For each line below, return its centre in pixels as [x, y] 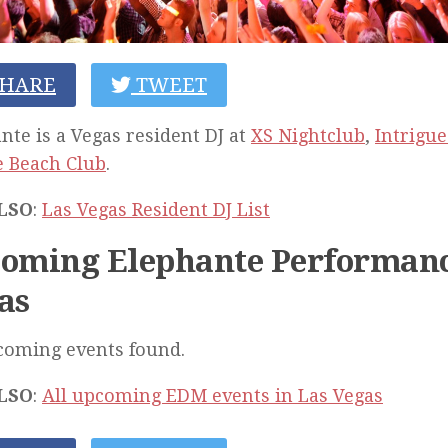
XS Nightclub [308, 135]
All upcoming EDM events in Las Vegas [212, 395]
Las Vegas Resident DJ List [156, 209]
